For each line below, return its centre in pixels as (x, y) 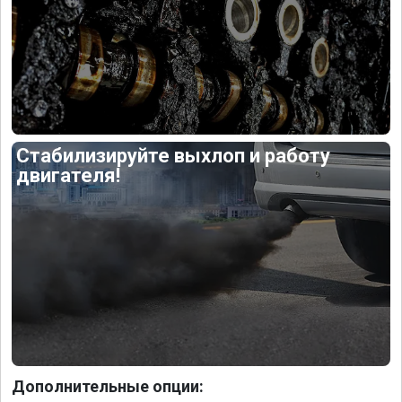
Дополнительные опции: (108, 386)
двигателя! (69, 176)
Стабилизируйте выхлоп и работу (174, 156)
